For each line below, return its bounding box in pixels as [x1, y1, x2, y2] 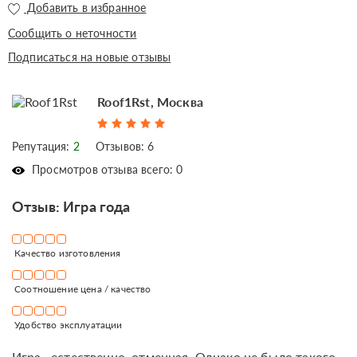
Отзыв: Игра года [12, 197, 131, 215]
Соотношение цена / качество [12, 282, 151, 295]
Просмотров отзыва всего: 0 [29, 162, 183, 176]
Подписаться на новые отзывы [8, 49, 171, 64]
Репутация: [12, 139, 73, 153]
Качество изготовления [12, 246, 121, 259]
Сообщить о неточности [8, 25, 137, 40]
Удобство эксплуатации [12, 318, 123, 331]
